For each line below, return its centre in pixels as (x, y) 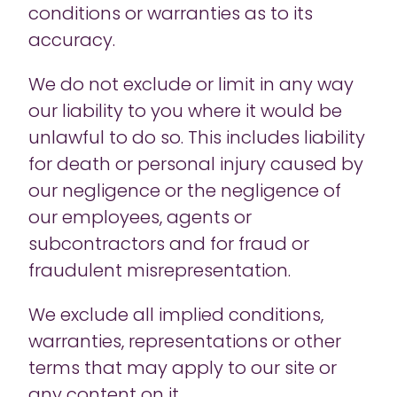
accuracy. (73, 42)
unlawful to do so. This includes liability (197, 139)
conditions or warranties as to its (171, 15)
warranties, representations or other (185, 343)
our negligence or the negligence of (185, 192)
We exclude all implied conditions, (176, 316)
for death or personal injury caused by (196, 166)
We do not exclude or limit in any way (191, 86)
